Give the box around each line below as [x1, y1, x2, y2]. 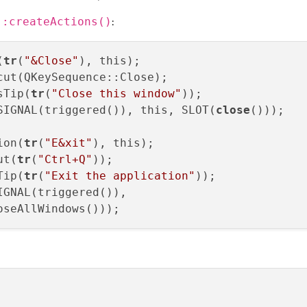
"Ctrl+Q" [38, 153, 93, 167]
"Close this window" [51, 87, 182, 101]
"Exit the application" [45, 169, 195, 183]
